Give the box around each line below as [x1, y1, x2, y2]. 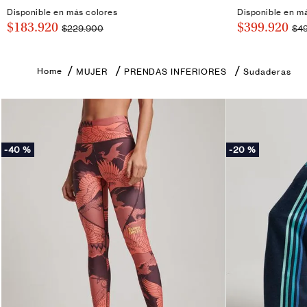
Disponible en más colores [7, 7, 118, 18]
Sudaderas [243, 66, 291, 77]
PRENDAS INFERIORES [123, 66, 227, 77]
